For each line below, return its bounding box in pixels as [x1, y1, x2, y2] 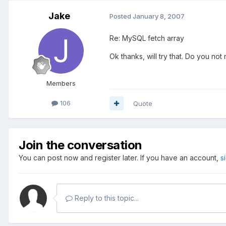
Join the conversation [19, 137, 142, 152]
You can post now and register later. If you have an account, [19, 153, 220, 162]
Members [46, 79, 76, 87]
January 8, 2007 [133, 12, 185, 21]
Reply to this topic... [73, 193, 139, 202]
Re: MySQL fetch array [109, 33, 184, 42]
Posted [109, 12, 133, 21]
